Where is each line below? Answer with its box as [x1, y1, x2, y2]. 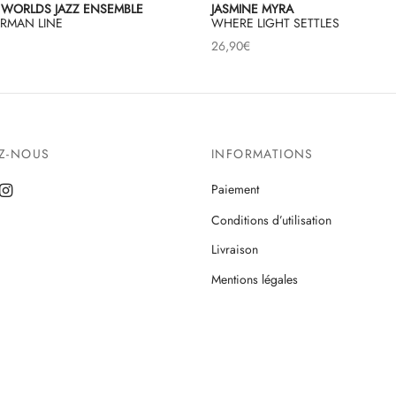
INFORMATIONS [211, 145, 314, 164]
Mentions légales [211, 270, 298, 289]
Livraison [211, 240, 258, 259]
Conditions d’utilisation [211, 210, 331, 229]
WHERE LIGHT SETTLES [211, 14, 339, 33]
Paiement [211, 180, 259, 199]
